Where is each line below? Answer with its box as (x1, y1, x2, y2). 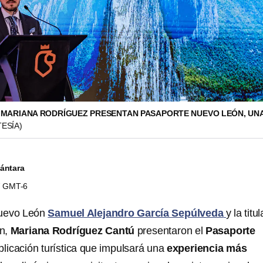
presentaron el (134, 225, 205, 237)
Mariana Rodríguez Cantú (10, 225, 135, 237)
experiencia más (166, 242, 247, 254)
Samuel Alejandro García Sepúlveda (48, 207, 224, 219)
